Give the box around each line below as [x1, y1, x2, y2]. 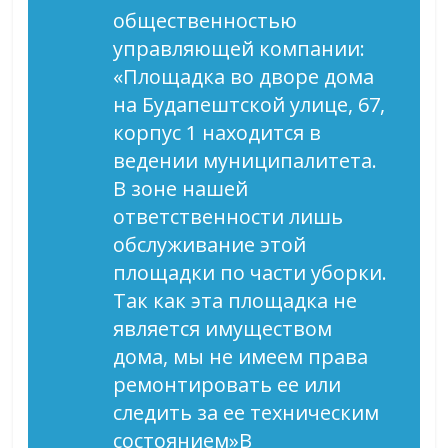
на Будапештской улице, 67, [113, 91, 386, 118]
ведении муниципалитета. [113, 147, 378, 174]
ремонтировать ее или [113, 371, 342, 398]
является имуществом [113, 315, 333, 342]
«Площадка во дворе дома [113, 63, 375, 90]
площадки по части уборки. [113, 259, 388, 286]
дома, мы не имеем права [113, 343, 369, 370]
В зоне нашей [113, 175, 249, 202]
